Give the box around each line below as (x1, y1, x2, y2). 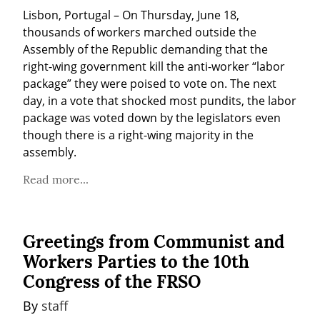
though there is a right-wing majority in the (23, 126, 254, 143)
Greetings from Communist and (23, 230, 284, 253)
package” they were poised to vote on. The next (23, 75, 276, 91)
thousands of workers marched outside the (23, 24, 256, 40)
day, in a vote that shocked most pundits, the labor (23, 92, 296, 109)
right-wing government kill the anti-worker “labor (23, 58, 285, 74)
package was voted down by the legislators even (23, 109, 281, 126)
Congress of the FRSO (23, 270, 201, 293)
